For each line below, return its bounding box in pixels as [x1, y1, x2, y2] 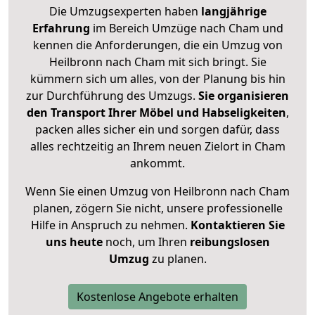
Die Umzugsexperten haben [49, 4, 201, 20]
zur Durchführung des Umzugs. [26, 88, 198, 104]
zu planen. [148, 251, 207, 267]
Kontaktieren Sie [190, 217, 285, 233]
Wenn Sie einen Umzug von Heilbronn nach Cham [25, 184, 290, 200]
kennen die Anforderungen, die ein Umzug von [32, 37, 283, 53]
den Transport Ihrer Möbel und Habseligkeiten [26, 105, 286, 121]
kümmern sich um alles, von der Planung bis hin [30, 71, 285, 87]
